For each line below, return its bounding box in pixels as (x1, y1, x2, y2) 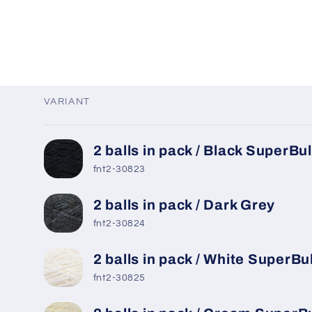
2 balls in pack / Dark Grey (93, 196, 275, 212)
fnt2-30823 (93, 164, 146, 175)
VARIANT (43, 96, 91, 107)
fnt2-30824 (93, 219, 146, 229)
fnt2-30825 (93, 273, 146, 283)
